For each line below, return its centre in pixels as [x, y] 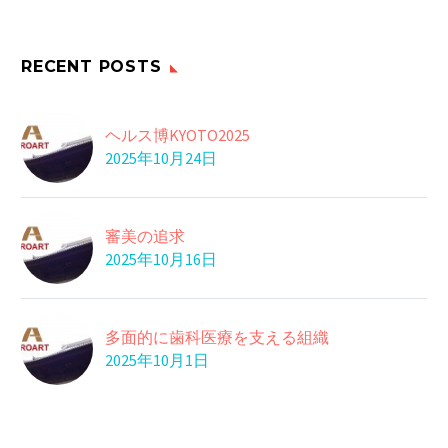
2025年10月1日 [157, 360]
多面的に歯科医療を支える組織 [217, 337]
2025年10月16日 [161, 259]
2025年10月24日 [161, 158]
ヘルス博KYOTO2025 [177, 135]
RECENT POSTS [91, 67]
